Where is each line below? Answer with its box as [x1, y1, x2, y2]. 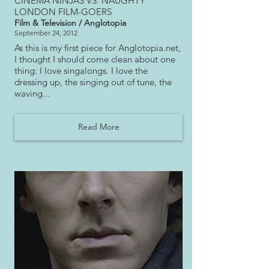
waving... [14, 87, 50, 99]
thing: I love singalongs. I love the [14, 64, 148, 76]
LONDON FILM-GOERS [14, 6, 112, 17]
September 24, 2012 [14, 28, 77, 38]
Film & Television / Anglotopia [14, 17, 126, 29]
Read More [77, 121, 119, 133]
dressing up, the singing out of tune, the [14, 76, 172, 88]
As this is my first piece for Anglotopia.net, [14, 41, 181, 53]
